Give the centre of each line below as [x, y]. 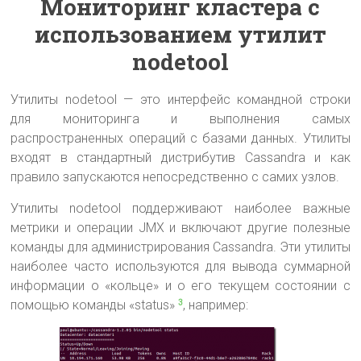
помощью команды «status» [93, 305]
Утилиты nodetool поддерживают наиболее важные [180, 208]
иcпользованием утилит [180, 34]
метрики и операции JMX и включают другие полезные [180, 227]
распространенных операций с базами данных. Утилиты [180, 138]
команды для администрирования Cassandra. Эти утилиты [180, 247]
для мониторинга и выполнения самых [180, 118]
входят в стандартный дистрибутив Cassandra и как [180, 157]
